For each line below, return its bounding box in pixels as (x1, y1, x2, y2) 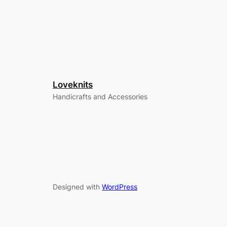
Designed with (53, 182, 102, 192)
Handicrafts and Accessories (53, 92, 147, 101)
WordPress (102, 182, 137, 192)
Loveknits (53, 80, 93, 90)
